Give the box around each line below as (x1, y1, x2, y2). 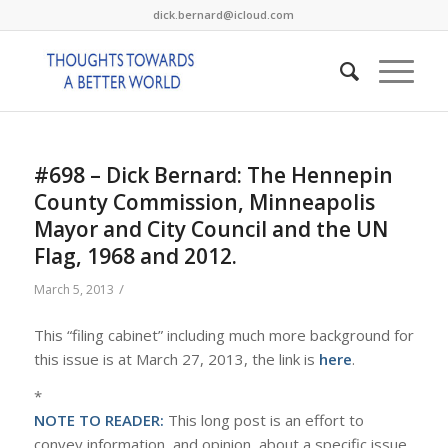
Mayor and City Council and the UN (33, 215, 388, 243)
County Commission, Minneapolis (33, 188, 375, 216)
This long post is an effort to (163, 409, 364, 430)
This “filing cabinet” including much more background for (33, 324, 414, 345)
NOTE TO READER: (33, 409, 164, 430)
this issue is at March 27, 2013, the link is (33, 348, 319, 369)
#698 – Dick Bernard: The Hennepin (33, 161, 393, 189)
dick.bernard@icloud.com (153, 7, 295, 22)
